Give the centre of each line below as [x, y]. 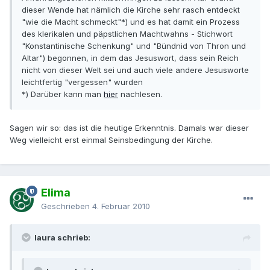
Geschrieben [67, 206]
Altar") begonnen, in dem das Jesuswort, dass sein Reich [130, 58]
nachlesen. [140, 94]
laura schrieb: [62, 238]
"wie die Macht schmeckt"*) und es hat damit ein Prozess [131, 22]
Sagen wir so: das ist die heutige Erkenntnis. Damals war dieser [129, 128]
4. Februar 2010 [121, 206]
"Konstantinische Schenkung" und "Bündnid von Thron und [134, 46]
